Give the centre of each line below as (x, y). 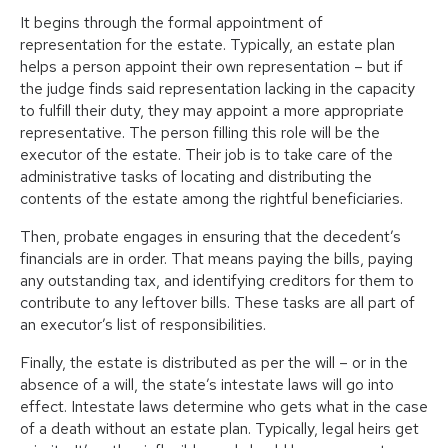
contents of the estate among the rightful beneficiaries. (211, 199)
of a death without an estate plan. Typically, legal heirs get (219, 429)
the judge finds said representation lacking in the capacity (217, 89)
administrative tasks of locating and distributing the (196, 177)
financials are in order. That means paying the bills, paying (216, 259)
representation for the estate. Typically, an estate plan (207, 45)
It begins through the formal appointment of (171, 23)
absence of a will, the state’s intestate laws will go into (207, 385)
